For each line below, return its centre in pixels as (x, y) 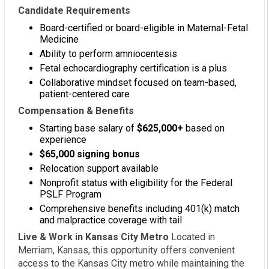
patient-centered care (85, 94)
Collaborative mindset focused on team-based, (138, 83)
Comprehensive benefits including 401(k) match (140, 209)
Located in (192, 237)
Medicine (59, 40)
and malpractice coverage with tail (111, 220)
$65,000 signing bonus (90, 154)
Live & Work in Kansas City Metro (93, 237)
